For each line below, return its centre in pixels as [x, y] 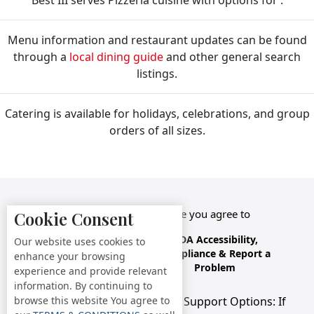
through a [41, 57]
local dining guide [116, 57]
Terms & [54, 240]
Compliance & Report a [215, 254]
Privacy [112, 240]
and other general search [232, 57]
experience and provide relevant [90, 271]
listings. [157, 74]
